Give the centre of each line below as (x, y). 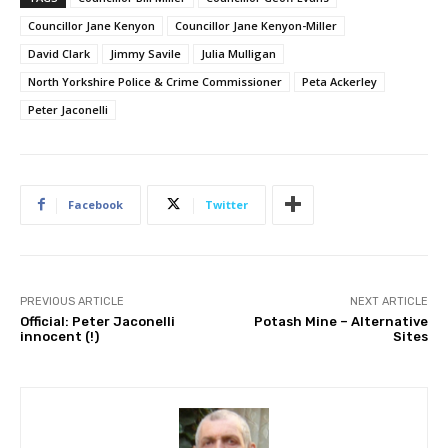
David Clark (59, 53)
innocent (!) (59, 336)
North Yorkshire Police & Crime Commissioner (155, 81)
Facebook (95, 204)
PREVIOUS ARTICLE (72, 301)
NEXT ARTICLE (388, 301)
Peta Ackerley (339, 81)
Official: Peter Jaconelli (97, 321)
